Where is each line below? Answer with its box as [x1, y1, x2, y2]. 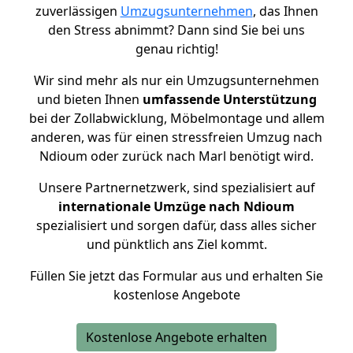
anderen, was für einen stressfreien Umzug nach [31, 128, 322, 146]
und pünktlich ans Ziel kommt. [86, 236, 267, 253]
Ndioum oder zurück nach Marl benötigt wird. [39, 147, 314, 165]
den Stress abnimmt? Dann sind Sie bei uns [48, 21, 305, 39]
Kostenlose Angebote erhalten [86, 329, 267, 346]
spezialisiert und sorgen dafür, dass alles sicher [36, 217, 317, 234]
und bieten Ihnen [36, 91, 143, 108]
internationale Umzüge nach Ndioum [58, 198, 295, 215]
